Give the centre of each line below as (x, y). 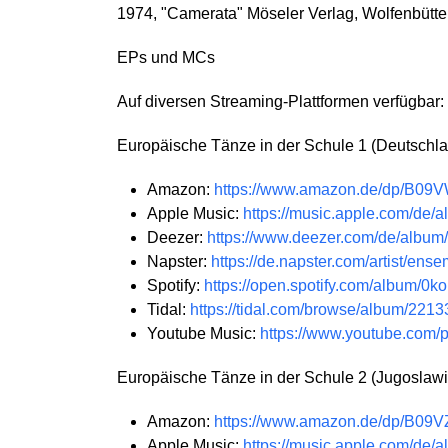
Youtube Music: (203, 333)
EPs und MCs (166, 57)
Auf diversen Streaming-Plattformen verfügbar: (280, 101)
